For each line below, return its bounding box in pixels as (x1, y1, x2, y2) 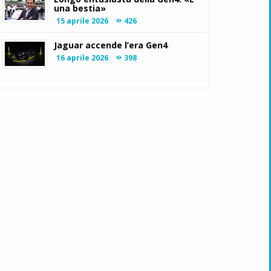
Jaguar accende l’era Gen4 (54, 39, 168, 51)
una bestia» (54, 2, 106, 14)
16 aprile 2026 (56, 53, 109, 63)
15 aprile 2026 (56, 16, 109, 26)
